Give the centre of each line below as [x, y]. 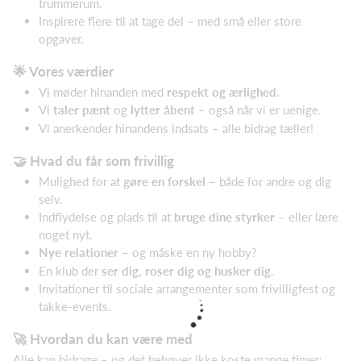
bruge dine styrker [224, 217]
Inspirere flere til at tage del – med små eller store [170, 21]
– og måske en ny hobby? [188, 252]
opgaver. [61, 38]
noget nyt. [66, 234]
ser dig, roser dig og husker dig [186, 270]
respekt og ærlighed [222, 91]
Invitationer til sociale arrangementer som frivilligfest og [187, 288]
